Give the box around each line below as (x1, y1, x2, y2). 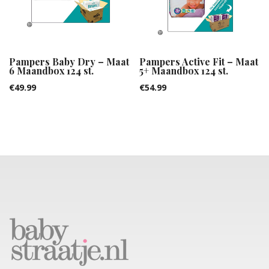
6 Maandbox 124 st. (9, 64, 94, 77)
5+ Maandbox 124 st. (139, 64, 229, 77)
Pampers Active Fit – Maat (139, 55, 259, 68)
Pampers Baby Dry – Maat (9, 55, 129, 68)
